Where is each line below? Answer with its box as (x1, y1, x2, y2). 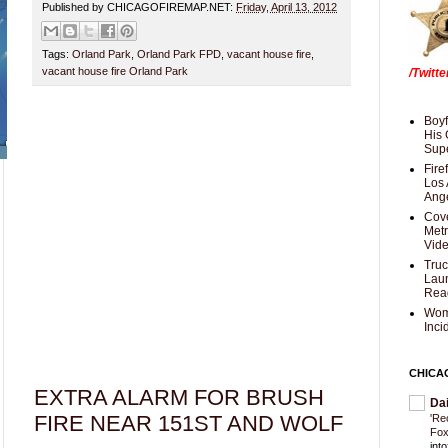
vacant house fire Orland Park (42, 65, 188, 78)
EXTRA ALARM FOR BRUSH (34, 385, 324, 411)
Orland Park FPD (137, 48, 221, 61)
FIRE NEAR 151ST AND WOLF (34, 411, 343, 437)
